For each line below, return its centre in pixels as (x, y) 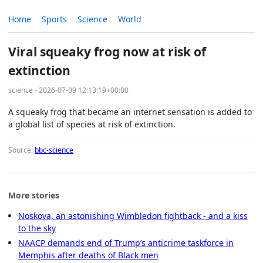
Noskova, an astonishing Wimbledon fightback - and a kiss (133, 215)
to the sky (37, 228)
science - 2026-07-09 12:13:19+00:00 (68, 90)
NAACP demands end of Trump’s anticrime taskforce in (126, 242)
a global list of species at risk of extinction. (92, 124)
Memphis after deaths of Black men (88, 255)
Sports (54, 19)
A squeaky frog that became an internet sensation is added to (130, 112)
